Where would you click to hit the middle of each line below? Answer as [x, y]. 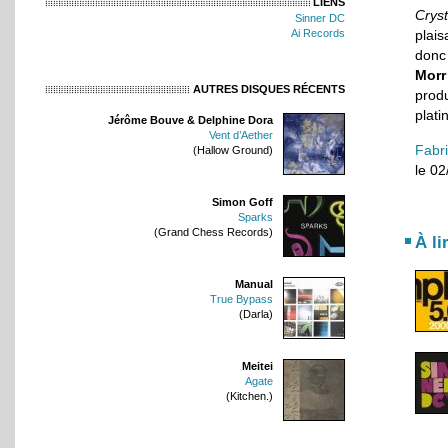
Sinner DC [320, 17]
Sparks [255, 216]
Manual [254, 283]
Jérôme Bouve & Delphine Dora [190, 119]
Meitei [257, 365]
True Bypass [241, 298]
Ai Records [318, 32]
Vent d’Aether [241, 134]
